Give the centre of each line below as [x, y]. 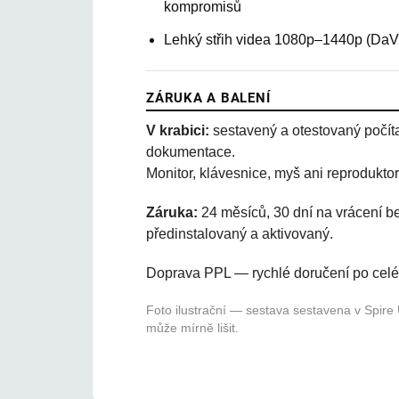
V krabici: [178, 130]
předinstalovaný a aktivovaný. [240, 234]
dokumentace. [191, 152]
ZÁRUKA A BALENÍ [208, 98]
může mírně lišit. [192, 328]
